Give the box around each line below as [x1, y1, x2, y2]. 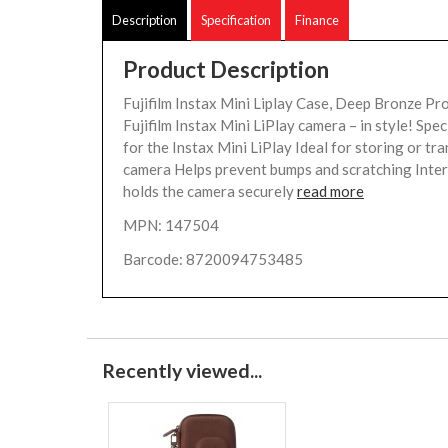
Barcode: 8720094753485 [123, 250, 303, 268]
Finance [295, 12, 339, 28]
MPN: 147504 [123, 216, 219, 234]
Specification [201, 12, 271, 28]
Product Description [123, 56, 329, 83]
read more [297, 182, 364, 200]
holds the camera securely [123, 182, 297, 200]
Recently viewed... [102, 359, 262, 382]
